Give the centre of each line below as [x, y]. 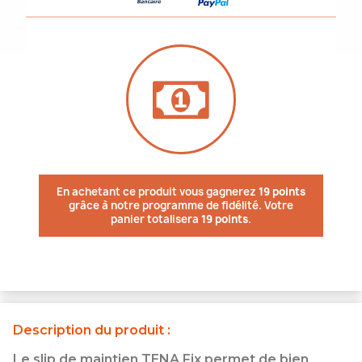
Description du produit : [92, 330]
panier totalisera [156, 219]
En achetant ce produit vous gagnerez [158, 192]
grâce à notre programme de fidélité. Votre [181, 205]
